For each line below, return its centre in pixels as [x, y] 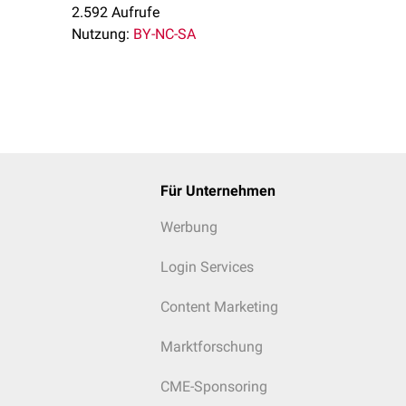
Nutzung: [101, 34]
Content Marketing [219, 307]
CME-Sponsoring [213, 387]
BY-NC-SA [164, 34]
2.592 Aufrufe [116, 12]
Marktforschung [211, 347]
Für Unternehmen [217, 191]
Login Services [207, 267]
